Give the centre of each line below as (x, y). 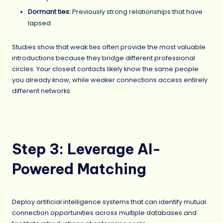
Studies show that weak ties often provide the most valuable (109, 47)
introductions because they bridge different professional (104, 58)
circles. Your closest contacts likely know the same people (105, 69)
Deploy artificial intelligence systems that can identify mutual (109, 202)
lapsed (39, 23)
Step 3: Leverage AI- (86, 149)
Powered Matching (79, 169)
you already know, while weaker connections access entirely (110, 80)
